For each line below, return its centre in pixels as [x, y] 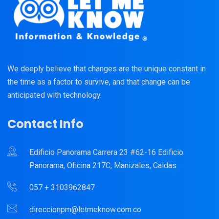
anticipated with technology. [55, 95]
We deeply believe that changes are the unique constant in [107, 69]
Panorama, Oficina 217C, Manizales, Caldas [103, 165]
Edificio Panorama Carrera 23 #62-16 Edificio [106, 152]
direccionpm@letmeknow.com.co [85, 209]
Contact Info [45, 124]
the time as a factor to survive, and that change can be [99, 82]
